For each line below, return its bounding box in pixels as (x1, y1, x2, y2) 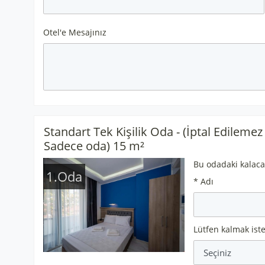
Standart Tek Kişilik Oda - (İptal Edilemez (44, 124, 263, 140)
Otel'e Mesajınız (43, 27, 106, 38)
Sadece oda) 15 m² (44, 138, 144, 154)
